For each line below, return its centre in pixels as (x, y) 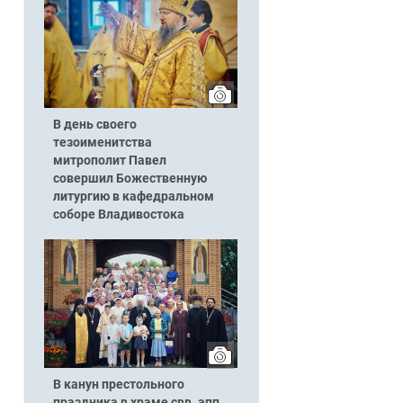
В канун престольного (118, 385)
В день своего (94, 124)
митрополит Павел (109, 160)
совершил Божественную (130, 178)
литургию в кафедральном (133, 196)
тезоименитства (102, 142)
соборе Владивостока (118, 214)
